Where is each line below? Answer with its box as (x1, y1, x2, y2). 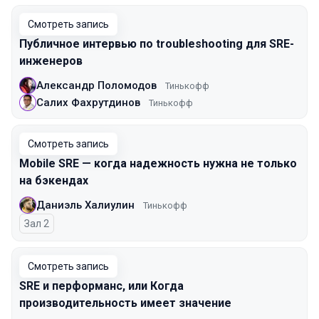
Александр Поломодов (36, 78, 157, 92)
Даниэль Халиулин (36, 198, 135, 211)
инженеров (19, 54, 83, 68)
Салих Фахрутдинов (36, 95, 140, 109)
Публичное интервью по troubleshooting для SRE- (19, 37, 294, 51)
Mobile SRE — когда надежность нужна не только (19, 157, 297, 170)
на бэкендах (19, 174, 88, 187)
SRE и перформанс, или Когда (19, 279, 184, 293)
